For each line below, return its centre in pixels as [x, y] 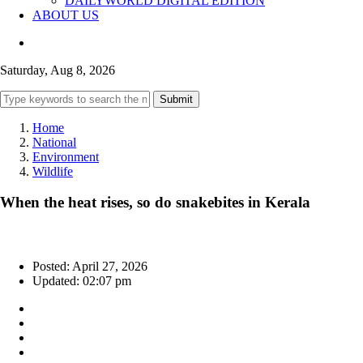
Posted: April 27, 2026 [90, 267]
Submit [176, 99]
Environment [66, 156]
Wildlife [53, 171]
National [54, 142]
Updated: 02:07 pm [82, 281]
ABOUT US [66, 15]
